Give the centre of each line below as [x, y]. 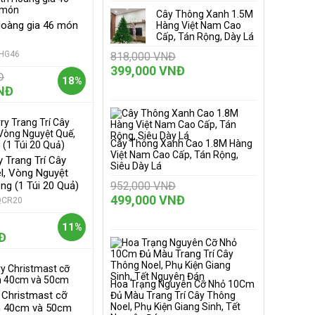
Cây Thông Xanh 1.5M [205, 14]
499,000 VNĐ [148, 200]
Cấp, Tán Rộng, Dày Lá [205, 37]
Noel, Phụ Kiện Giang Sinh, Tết [175, 307]
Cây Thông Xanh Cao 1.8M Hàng [181, 143]
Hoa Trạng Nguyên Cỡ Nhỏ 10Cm [182, 284]
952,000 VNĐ [143, 186]
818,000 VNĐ [143, 57]
